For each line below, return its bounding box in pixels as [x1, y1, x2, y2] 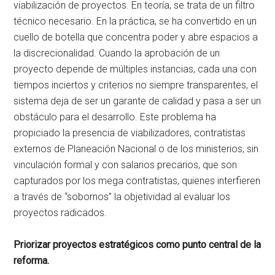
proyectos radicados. [14, 206, 107, 219]
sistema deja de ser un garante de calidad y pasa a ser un [14, 95, 261, 107]
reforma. [14, 254, 50, 266]
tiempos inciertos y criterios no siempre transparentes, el [14, 79, 258, 91]
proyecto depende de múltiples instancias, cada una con [14, 63, 257, 75]
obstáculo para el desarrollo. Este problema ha [14, 110, 217, 123]
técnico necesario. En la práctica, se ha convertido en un [14, 15, 257, 27]
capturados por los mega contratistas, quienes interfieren [14, 174, 261, 187]
